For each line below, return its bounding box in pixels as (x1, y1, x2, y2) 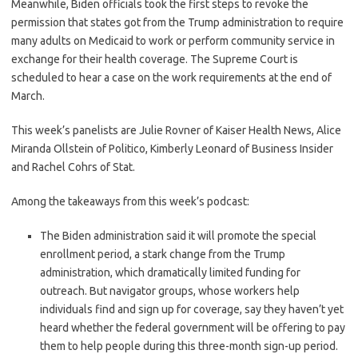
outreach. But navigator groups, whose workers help (40, 284, 300, 297)
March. (11, 89, 45, 102)
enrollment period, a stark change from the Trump (40, 247, 285, 261)
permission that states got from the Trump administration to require (11, 15, 344, 29)
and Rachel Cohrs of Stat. (11, 160, 135, 173)
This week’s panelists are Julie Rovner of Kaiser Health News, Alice (11, 123, 341, 137)
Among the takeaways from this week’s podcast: (11, 194, 249, 208)
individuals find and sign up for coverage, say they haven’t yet (40, 302, 344, 316)
